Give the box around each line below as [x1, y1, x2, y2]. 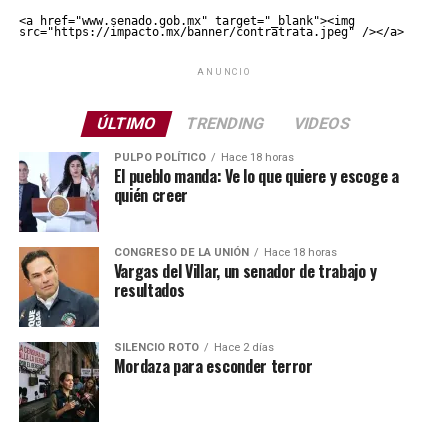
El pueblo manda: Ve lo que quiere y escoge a [113, 164, 399, 189]
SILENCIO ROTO [113, 341, 199, 355]
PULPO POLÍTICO [113, 151, 206, 165]
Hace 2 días [213, 341, 274, 355]
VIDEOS [292, 114, 354, 134]
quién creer [113, 183, 189, 208]
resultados [113, 278, 185, 303]
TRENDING [184, 114, 268, 134]
